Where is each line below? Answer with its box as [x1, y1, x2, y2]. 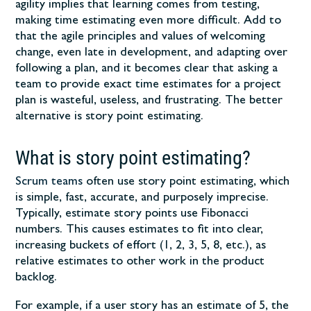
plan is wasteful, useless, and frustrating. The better [15, 94, 283, 108]
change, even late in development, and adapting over [15, 47, 288, 60]
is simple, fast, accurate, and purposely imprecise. [15, 192, 269, 205]
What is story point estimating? [15, 146, 251, 169]
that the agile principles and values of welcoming [15, 31, 266, 44]
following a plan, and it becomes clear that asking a [15, 62, 278, 76]
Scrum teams [15, 176, 83, 189]
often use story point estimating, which [83, 176, 290, 189]
